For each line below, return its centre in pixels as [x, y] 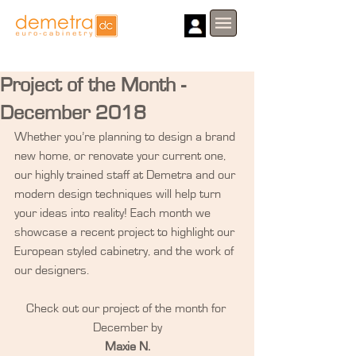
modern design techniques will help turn [119, 194]
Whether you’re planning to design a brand [126, 137]
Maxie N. [127, 346]
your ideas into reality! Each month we [114, 213]
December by [127, 327]
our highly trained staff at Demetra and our [126, 175]
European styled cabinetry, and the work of [126, 251]
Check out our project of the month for [127, 308]
